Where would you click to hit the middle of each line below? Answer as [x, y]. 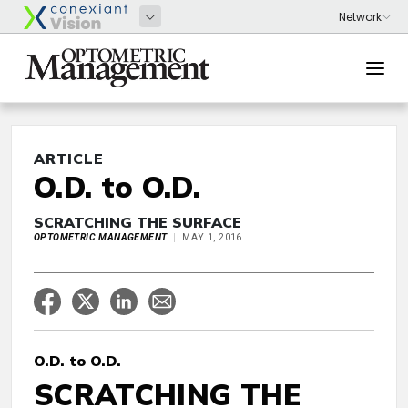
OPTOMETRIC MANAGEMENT [101, 237]
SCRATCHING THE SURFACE [138, 222]
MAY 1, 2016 [212, 237]
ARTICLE [69, 158]
